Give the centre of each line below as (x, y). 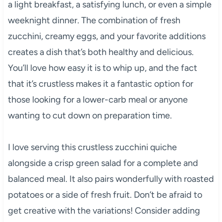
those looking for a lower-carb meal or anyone (98, 99)
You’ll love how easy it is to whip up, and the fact (102, 68)
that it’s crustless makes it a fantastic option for (100, 83)
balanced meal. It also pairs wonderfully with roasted (111, 179)
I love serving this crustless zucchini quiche (92, 147)
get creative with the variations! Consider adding (104, 210)
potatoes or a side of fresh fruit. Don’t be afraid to (105, 194)
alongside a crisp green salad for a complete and (103, 163)
